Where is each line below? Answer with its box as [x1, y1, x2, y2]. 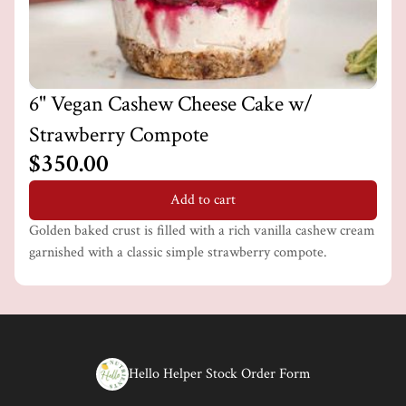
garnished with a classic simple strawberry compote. [29, 243, 327, 262]
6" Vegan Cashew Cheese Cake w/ [29, 90, 313, 118]
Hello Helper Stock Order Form [128, 364, 311, 383]
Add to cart [170, 190, 236, 209]
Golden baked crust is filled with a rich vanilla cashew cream [29, 221, 375, 240]
